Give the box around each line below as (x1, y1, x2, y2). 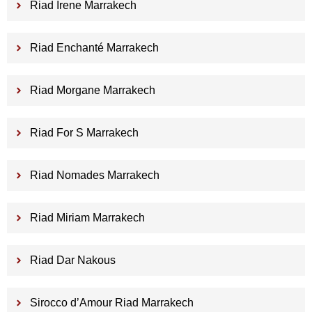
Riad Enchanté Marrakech (29, 42, 159, 54)
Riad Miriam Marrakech (29, 212, 145, 224)
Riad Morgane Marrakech (29, 84, 155, 97)
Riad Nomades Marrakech (29, 169, 159, 182)
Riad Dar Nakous (29, 254, 116, 267)
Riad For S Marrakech (29, 127, 139, 139)
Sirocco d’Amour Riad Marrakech (29, 297, 194, 309)
